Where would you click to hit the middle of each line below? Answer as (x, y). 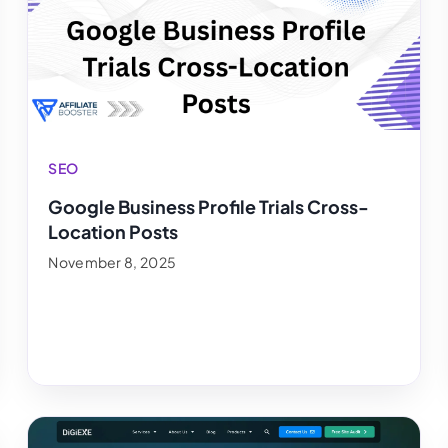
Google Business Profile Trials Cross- (209, 206)
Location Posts (113, 231)
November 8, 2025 (112, 261)
